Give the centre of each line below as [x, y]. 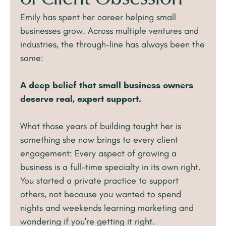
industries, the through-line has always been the [112, 45]
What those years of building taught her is [101, 126]
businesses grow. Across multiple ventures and [109, 31]
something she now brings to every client [99, 140]
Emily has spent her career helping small [98, 17]
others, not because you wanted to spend [101, 194]
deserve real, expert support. [81, 99]
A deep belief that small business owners [107, 86]
